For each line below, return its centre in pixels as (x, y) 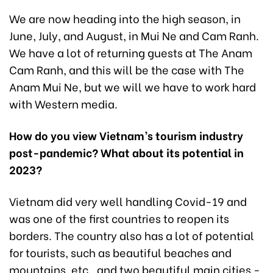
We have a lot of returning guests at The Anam (131, 52)
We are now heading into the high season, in (125, 18)
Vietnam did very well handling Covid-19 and (128, 200)
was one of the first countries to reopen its (119, 218)
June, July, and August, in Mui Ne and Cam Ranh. (134, 35)
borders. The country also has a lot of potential (132, 235)
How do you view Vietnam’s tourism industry (126, 135)
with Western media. (63, 103)
